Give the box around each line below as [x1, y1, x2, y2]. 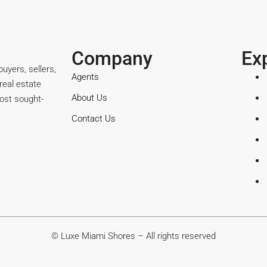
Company [72, 47, 153, 70]
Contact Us [72, 113, 116, 124]
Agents [72, 72, 99, 82]
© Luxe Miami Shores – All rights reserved [51, 231, 216, 241]
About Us [72, 92, 107, 103]
